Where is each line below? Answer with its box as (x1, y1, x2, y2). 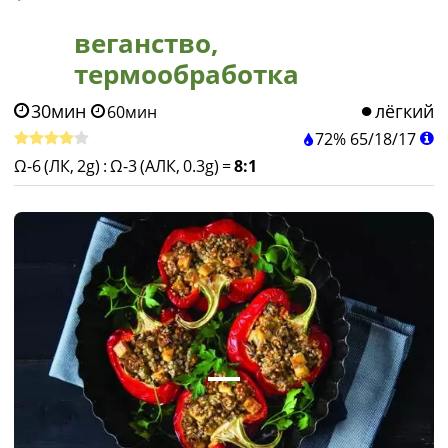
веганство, (74, 25, 219, 61)
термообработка (74, 56, 299, 92)
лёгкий (375, 99, 434, 123)
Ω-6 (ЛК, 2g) (14, 155, 100, 177)
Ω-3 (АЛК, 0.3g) (110, 155, 219, 177)
